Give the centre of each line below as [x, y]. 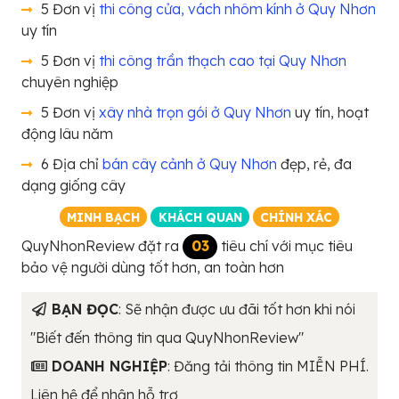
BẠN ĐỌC [85, 309]
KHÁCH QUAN [200, 216]
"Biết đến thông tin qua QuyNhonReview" [167, 338]
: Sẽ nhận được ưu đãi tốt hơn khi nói [236, 309]
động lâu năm [67, 134]
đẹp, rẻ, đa [314, 164]
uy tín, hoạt [330, 113]
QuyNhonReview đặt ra [102, 246]
